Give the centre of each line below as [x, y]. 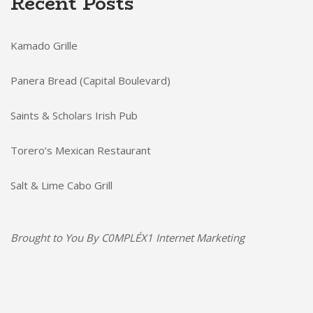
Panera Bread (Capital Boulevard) [90, 80]
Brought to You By [56, 238]
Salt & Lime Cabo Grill [61, 185]
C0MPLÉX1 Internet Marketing [173, 238]
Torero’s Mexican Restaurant [81, 150]
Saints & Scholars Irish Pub [74, 115]
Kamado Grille [44, 45]
